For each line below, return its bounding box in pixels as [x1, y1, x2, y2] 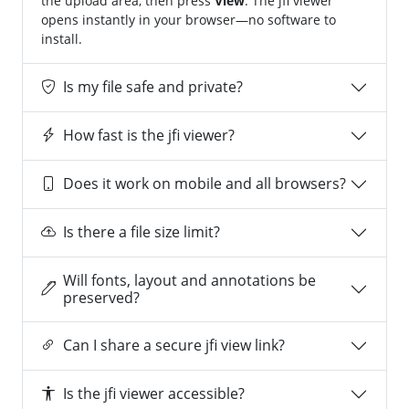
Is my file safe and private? [63, 77, 243, 98]
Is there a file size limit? [63, 222, 220, 243]
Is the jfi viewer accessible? [63, 383, 245, 404]
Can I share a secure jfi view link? [63, 335, 285, 356]
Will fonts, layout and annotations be [63, 269, 316, 290]
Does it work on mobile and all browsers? [63, 173, 346, 194]
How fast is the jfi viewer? [63, 125, 235, 146]
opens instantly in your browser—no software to [41, 10, 336, 28]
